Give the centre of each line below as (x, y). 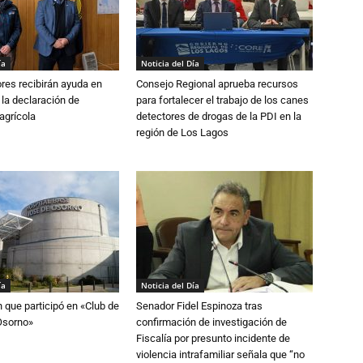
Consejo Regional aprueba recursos (217, 84)
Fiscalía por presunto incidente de (213, 338)
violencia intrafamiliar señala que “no (220, 354)
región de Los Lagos (182, 132)
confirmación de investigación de (211, 322)
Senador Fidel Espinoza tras (199, 306)
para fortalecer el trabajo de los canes (222, 100)
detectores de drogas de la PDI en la (219, 116)
